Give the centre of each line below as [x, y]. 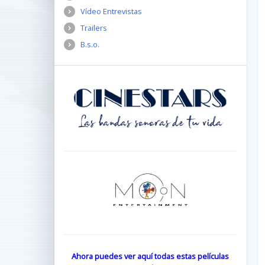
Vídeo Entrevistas [111, 11]
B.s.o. [90, 44]
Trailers [94, 28]
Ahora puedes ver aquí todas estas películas [151, 256]
